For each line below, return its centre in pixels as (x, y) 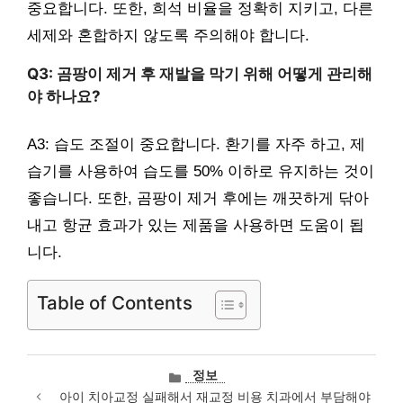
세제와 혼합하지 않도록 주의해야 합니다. (168, 36)
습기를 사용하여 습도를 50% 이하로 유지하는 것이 (201, 171)
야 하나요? (64, 97)
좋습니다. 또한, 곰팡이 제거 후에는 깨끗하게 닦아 (198, 198)
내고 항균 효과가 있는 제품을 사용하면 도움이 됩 (196, 225)
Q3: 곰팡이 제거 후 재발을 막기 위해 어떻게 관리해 (200, 74)
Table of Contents (115, 302)
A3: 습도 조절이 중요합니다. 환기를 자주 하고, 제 (196, 144)
